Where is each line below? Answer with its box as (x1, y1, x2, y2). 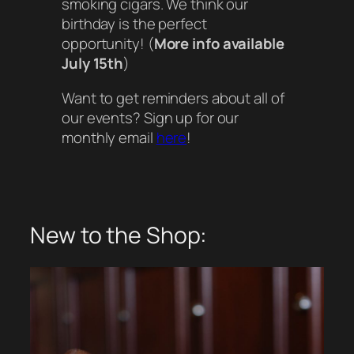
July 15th (62, 53, 124, 74)
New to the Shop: (30, 220, 208, 251)
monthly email (62, 126, 156, 148)
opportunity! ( (62, 33, 154, 55)
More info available (153, 33, 284, 55)
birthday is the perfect (62, 13, 207, 35)
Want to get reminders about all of (62, 87, 284, 108)
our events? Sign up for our (62, 107, 239, 128)
